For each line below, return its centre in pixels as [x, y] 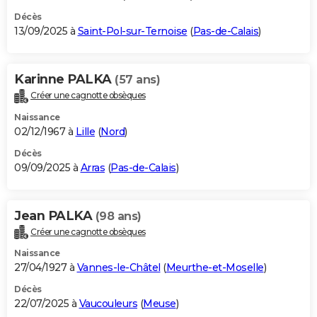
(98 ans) [118, 216]
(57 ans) [137, 79]
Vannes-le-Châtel [119, 268]
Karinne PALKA [64, 79]
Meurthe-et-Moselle [215, 268]
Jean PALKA [55, 215]
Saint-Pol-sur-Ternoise [132, 31]
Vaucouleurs [108, 304]
